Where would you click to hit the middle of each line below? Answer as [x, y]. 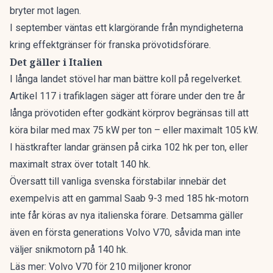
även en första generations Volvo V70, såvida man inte [125, 232]
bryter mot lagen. [45, 11]
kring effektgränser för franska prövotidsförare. [110, 45]
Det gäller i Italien [56, 62]
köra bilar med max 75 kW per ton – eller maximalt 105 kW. [134, 130]
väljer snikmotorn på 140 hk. [69, 250]
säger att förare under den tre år [176, 96]
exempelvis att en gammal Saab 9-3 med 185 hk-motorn [129, 198]
